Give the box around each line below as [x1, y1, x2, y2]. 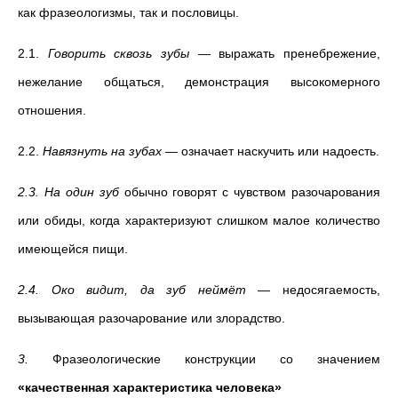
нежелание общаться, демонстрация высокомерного [18, 75, 380, 89]
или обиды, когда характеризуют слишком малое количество [18, 213, 380, 227]
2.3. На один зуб [18, 185, 124, 199]
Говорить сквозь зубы [47, 46, 198, 60]
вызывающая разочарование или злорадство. [18, 311, 285, 325]
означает [181, 144, 234, 158]
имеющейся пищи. [18, 242, 128, 256]
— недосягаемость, [245, 283, 381, 297]
